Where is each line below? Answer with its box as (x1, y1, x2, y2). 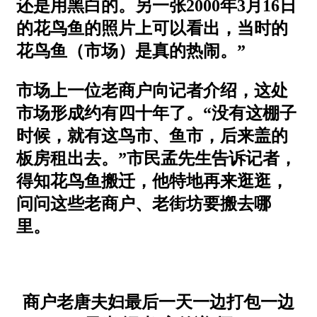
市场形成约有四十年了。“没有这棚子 (16, 103, 296, 122)
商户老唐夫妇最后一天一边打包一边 (23, 292, 294, 311)
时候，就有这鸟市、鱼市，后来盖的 (16, 126, 288, 145)
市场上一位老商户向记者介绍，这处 (16, 81, 288, 100)
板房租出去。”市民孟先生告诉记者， (16, 149, 296, 168)
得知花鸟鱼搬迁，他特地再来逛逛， (16, 171, 288, 190)
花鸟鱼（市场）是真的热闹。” (16, 41, 246, 60)
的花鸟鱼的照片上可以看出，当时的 (16, 18, 288, 38)
